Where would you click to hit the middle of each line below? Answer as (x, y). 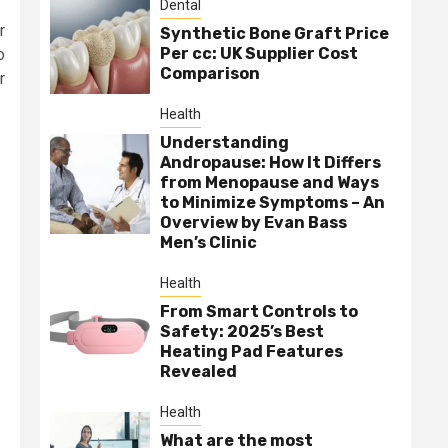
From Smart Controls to (259, 311)
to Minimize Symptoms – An (272, 202)
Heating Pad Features (251, 351)
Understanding (224, 142)
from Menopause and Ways (269, 182)
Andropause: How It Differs (270, 162)
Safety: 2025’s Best (242, 331)
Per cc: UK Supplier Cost (259, 53)
